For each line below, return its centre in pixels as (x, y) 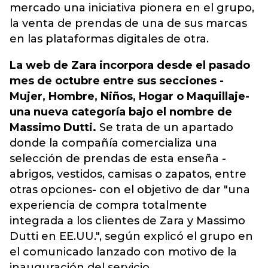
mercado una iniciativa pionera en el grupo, (132, 8)
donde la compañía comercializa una (113, 143)
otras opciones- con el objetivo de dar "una (130, 190)
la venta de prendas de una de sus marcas (128, 23)
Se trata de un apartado (165, 127)
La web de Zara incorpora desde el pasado (130, 65)
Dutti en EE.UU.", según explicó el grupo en (131, 236)
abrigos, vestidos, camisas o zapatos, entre (128, 174)
